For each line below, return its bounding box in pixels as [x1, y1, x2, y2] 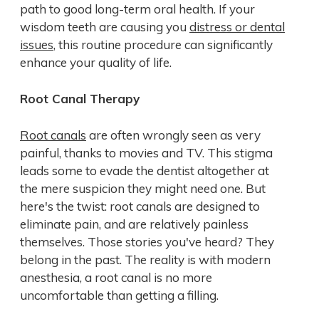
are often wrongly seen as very [86, 127, 261, 143]
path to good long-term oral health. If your [20, 1, 255, 17]
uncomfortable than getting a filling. [20, 288, 219, 303]
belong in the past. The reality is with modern [20, 252, 271, 268]
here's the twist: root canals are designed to [20, 199, 260, 214]
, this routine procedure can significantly [53, 37, 273, 53]
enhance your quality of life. [20, 55, 172, 70]
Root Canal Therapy [20, 91, 140, 107]
